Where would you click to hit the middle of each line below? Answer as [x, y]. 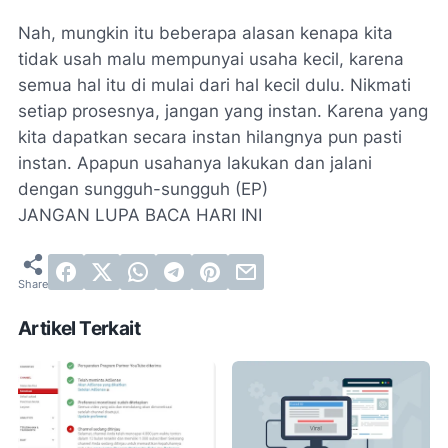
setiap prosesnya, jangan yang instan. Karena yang [223, 111]
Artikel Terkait [79, 329]
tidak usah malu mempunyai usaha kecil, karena [211, 59]
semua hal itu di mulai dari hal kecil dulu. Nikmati [214, 85]
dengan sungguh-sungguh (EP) [143, 189]
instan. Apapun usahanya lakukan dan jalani [195, 163]
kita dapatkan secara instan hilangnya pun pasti [210, 137]
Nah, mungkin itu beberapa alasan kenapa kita [205, 33]
